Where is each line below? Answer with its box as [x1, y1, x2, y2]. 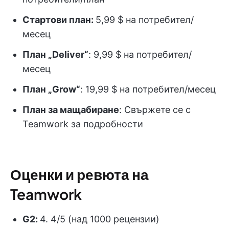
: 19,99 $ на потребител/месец [80, 84, 216, 95]
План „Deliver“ [22, 49, 88, 60]
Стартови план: [22, 14, 96, 26]
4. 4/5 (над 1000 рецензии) [40, 214, 159, 225]
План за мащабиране [22, 104, 119, 116]
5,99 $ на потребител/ [96, 14, 194, 26]
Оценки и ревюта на [10, 165, 149, 184]
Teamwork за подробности [22, 119, 143, 130]
